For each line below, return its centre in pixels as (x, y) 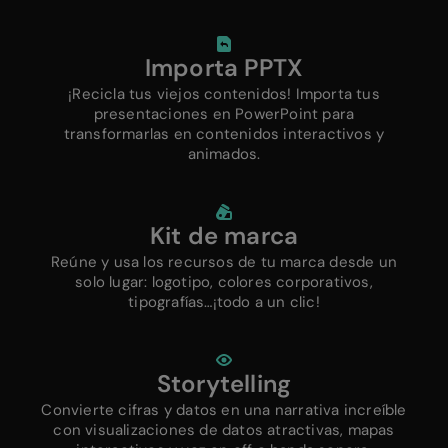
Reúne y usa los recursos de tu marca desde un (223, 261)
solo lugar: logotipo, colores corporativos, (224, 281)
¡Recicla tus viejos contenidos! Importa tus (224, 93)
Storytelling (224, 383)
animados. (224, 153)
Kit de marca (224, 235)
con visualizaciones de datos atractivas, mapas (224, 429)
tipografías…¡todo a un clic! (224, 301)
